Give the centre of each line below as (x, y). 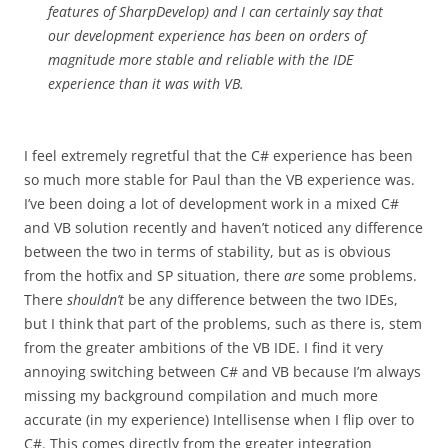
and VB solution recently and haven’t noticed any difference (223, 227)
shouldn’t (95, 299)
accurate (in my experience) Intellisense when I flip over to (219, 419)
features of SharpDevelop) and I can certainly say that (215, 11)
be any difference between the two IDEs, (261, 299)
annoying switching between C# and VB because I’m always (222, 371)
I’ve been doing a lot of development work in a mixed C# (211, 203)
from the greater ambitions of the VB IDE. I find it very (203, 347)
